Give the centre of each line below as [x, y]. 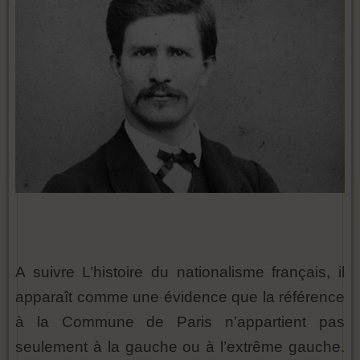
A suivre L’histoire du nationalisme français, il [180, 272]
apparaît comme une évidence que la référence [180, 297]
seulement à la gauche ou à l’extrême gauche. [180, 346]
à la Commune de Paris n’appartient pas [180, 321]
